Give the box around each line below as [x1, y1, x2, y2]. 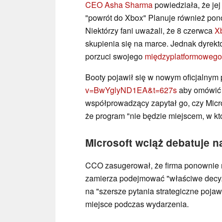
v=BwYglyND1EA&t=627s [85, 84, 177, 96]
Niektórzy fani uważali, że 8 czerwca [85, 24, 215, 36]
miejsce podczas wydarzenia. [85, 198, 189, 210]
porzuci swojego [85, 50, 145, 62]
